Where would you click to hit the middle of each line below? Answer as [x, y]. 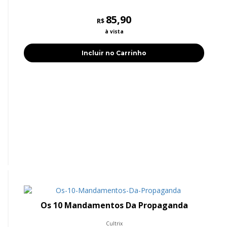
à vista [114, 32]
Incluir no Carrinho [114, 53]
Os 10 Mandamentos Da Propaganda [114, 205]
